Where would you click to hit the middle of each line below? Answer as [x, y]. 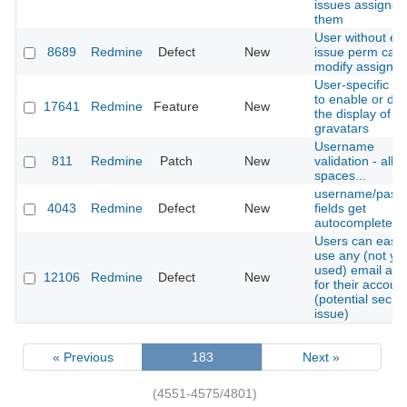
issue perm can [358, 52]
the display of [352, 114]
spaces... [340, 176]
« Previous [83, 357]
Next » [322, 357]
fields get [340, 208]
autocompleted [357, 223]
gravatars [342, 129]
